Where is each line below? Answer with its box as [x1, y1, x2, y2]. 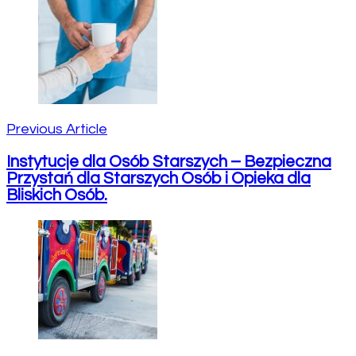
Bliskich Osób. [6, 187, 107, 204]
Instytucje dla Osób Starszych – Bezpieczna [6, 153, 331, 171]
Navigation [6, 6, 111, 29]
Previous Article [6, 122, 107, 137]
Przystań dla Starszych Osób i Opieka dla [6, 170, 311, 188]
